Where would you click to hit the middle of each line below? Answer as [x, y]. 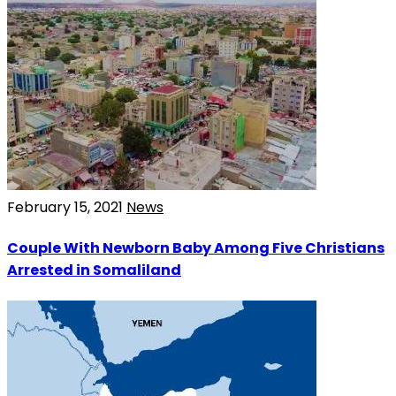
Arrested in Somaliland [94, 270]
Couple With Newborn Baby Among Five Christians [196, 248]
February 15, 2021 [67, 207]
